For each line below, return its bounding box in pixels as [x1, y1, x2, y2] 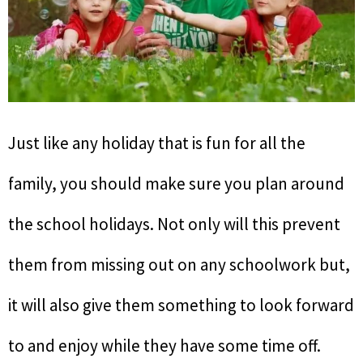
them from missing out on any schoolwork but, [8, 254, 350, 275]
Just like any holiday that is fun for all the [8, 132, 305, 154]
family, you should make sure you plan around [8, 173, 344, 194]
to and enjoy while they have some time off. [8, 335, 321, 357]
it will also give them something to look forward [8, 294, 354, 316]
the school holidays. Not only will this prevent [8, 213, 340, 235]
